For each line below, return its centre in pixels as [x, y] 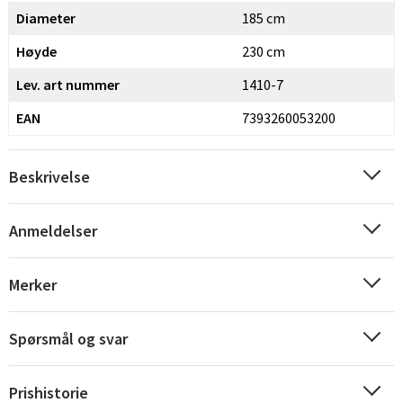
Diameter [46, 18]
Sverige [112, 391]
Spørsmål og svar [68, 339]
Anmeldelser [53, 231]
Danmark [249, 391]
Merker [33, 285]
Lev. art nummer [68, 85]
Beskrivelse [49, 177]
